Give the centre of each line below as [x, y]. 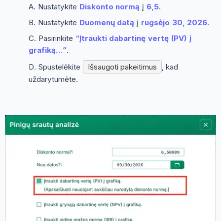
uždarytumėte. [53, 79]
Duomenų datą [107, 22]
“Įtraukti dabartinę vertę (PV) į [133, 38]
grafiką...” [48, 50]
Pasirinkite [57, 38]
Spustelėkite [60, 67]
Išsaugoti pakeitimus [122, 67]
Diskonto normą [110, 6]
